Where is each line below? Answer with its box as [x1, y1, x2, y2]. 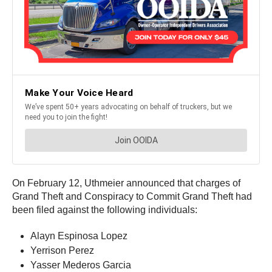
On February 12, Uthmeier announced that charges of [12, 178, 240, 188]
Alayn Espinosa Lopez [30, 231, 127, 241]
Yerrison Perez [30, 245, 94, 256]
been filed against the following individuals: [12, 205, 197, 215]
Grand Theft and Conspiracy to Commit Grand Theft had [12, 191, 252, 202]
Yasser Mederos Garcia [30, 260, 131, 270]
